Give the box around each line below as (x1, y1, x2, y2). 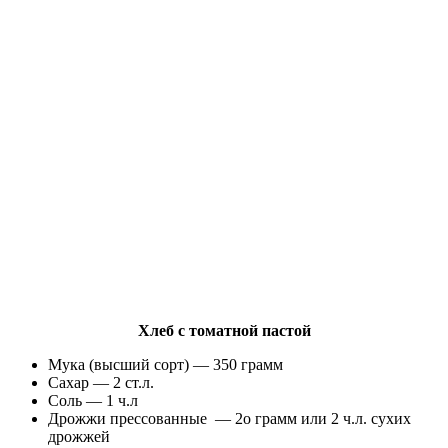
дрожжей (48, 427, 110, 445)
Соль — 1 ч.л (48, 391, 138, 409)
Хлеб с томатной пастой (137, 321, 311, 339)
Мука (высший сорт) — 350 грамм (48, 355, 283, 373)
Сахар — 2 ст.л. (48, 373, 154, 391)
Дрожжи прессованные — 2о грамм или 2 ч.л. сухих (48, 409, 411, 427)
